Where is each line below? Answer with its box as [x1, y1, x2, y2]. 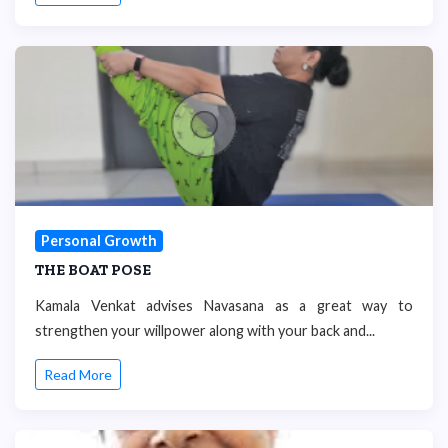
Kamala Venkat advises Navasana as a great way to [35, 296, 413, 314]
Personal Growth [40, 232, 157, 250]
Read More [44, 366, 112, 384]
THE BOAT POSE [35, 260, 151, 279]
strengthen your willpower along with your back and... [35, 321, 375, 339]
